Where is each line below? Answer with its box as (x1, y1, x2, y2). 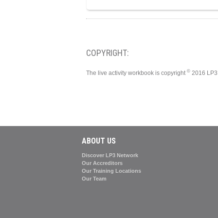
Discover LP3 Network (82, 152, 138, 158)
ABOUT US (82, 136, 116, 145)
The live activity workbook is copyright (86, 69, 187, 76)
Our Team (82, 175, 107, 182)
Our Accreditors (82, 160, 123, 166)
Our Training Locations (82, 167, 141, 174)
